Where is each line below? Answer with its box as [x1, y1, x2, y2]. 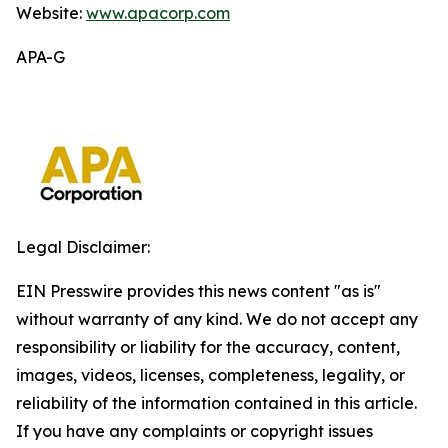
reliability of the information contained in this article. [16, 393, 417, 413]
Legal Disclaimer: [16, 237, 150, 257]
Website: [16, 3, 86, 23]
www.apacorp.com [86, 3, 230, 23]
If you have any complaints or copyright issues [16, 421, 373, 441]
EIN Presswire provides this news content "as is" [16, 281, 381, 301]
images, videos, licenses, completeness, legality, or [16, 365, 405, 385]
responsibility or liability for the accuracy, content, [16, 337, 400, 357]
